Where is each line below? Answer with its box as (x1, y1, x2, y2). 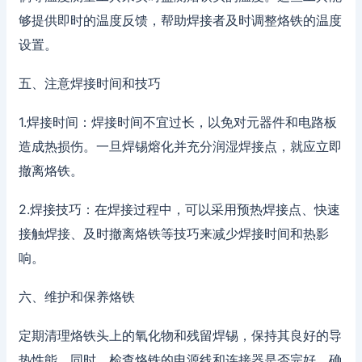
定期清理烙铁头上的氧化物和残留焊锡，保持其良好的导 (18, 326, 342, 343)
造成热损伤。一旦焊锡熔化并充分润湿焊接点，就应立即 (18, 137, 342, 154)
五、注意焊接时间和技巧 (18, 74, 161, 91)
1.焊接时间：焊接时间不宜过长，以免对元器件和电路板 (18, 113, 337, 130)
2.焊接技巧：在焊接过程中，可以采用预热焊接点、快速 (18, 200, 340, 217)
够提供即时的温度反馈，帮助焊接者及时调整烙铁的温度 (18, 11, 342, 28)
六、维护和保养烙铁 (18, 288, 135, 305)
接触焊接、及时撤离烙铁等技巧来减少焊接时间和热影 (18, 225, 329, 242)
